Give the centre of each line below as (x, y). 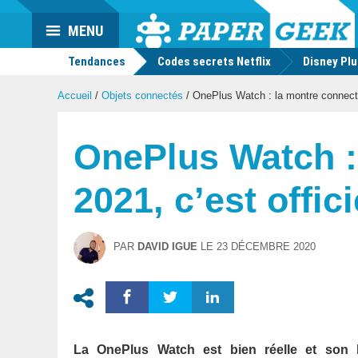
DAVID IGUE (167, 247)
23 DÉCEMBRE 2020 (266, 247)
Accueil (75, 95)
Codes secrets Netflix (214, 62)
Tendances (95, 62)
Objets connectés (142, 95)
